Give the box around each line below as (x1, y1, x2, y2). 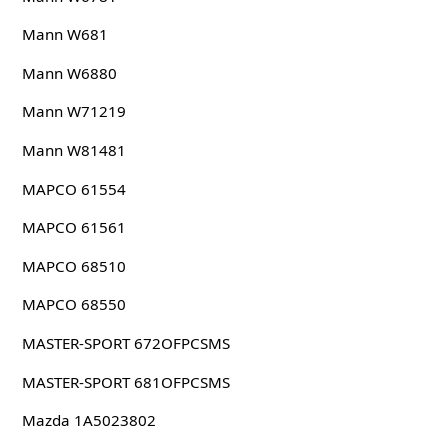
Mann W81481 (21, 140, 126, 161)
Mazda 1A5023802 (21, 410, 156, 431)
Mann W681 (21, 24, 108, 45)
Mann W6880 (21, 62, 117, 83)
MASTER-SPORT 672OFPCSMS (21, 332, 230, 353)
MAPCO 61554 (21, 178, 126, 199)
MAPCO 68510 (21, 255, 126, 276)
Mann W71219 (21, 101, 126, 122)
